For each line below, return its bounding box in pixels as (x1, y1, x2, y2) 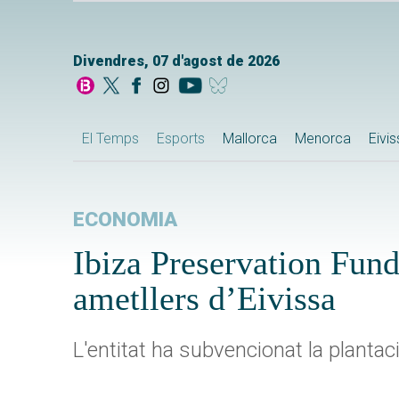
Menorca (295, 130, 351, 148)
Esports (157, 130, 205, 148)
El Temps (82, 130, 139, 148)
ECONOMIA (73, 208, 177, 232)
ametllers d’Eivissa (73, 280, 336, 318)
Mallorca (223, 130, 277, 148)
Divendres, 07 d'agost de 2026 (73, 53, 280, 70)
